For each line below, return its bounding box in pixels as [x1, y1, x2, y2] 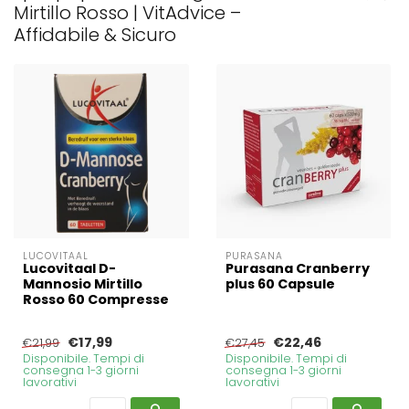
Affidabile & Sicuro [14, 21, 176, 47]
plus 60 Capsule [225, 275, 335, 294]
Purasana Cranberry [225, 259, 370, 278]
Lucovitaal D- [23, 259, 116, 278]
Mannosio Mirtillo [23, 275, 142, 294]
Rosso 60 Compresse [23, 290, 169, 309]
